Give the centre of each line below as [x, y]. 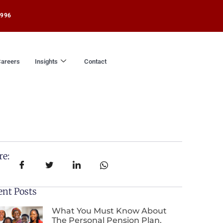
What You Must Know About [109, 211]
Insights [47, 62]
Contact [96, 62]
